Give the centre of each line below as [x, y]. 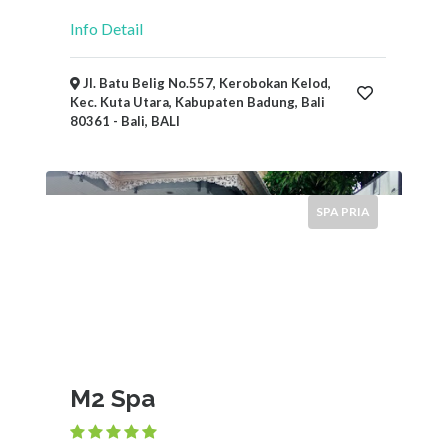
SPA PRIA [343, 211]
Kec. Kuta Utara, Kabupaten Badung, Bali [197, 102]
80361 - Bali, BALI [125, 121]
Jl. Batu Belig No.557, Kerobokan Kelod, [205, 83]
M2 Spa [112, 398]
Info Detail [106, 28]
